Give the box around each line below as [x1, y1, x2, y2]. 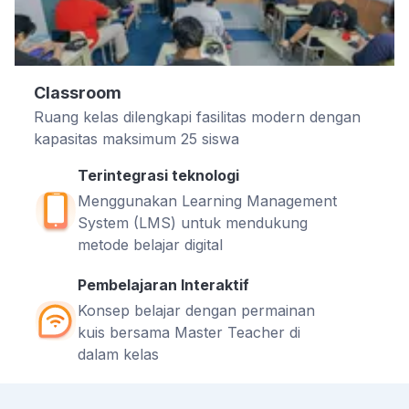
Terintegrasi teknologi [77, 166, 239, 185]
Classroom [33, 83, 121, 103]
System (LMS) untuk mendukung [77, 214, 308, 233]
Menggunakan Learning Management [77, 192, 337, 211]
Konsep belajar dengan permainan [77, 301, 315, 320]
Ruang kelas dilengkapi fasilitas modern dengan [33, 108, 361, 127]
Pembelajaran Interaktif [77, 276, 249, 295]
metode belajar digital [77, 236, 223, 255]
